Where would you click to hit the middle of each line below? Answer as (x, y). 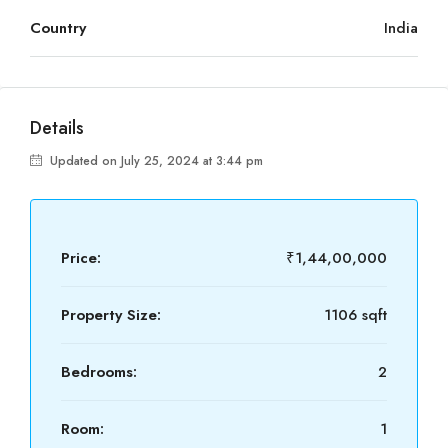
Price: (81, 258)
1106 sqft (355, 315)
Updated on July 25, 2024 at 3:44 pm (154, 161)
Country (58, 28)
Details (57, 128)
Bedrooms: (99, 372)
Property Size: (111, 315)
